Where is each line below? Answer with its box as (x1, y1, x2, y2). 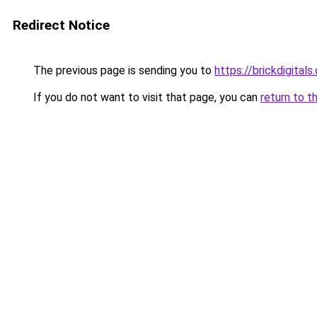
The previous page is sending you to (30, 64, 214, 77)
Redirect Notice (13, 17, 110, 33)
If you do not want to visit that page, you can (30, 91, 260, 104)
